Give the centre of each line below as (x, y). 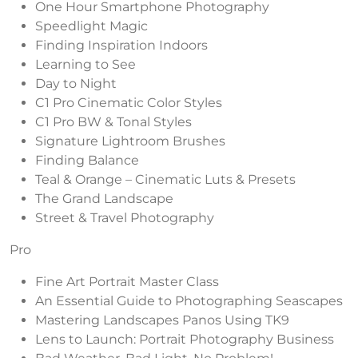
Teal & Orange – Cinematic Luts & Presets (165, 179)
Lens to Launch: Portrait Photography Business (185, 339)
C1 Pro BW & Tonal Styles (113, 121)
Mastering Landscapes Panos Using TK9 (162, 320)
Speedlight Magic (91, 26)
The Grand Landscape (104, 198)
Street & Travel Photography (125, 217)
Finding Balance (87, 160)
